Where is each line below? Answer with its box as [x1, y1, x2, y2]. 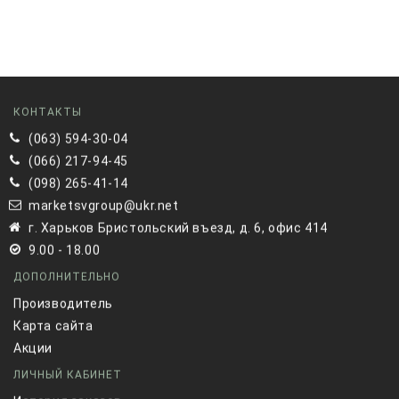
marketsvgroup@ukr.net [28, 199, 179, 214]
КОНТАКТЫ [13, 106, 82, 119]
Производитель [13, 297, 113, 312]
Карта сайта [13, 319, 94, 334]
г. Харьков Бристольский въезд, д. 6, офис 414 [28, 221, 328, 236]
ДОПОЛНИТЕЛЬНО [13, 271, 120, 284]
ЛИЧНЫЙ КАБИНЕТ [13, 369, 122, 382]
